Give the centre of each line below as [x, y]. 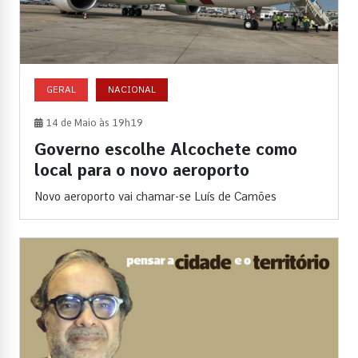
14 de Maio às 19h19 [93, 123]
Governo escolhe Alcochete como [166, 149]
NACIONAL [132, 89]
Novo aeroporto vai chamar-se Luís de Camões [155, 196]
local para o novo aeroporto [142, 170]
